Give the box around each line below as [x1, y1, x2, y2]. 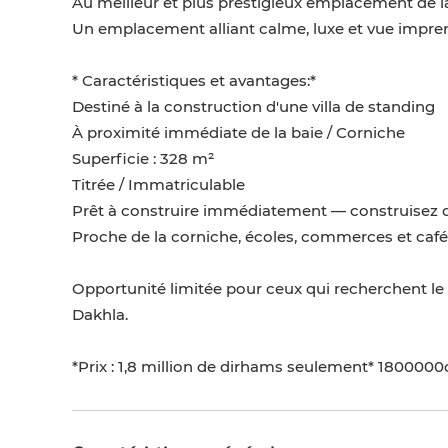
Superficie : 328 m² [72, 149, 214, 169]
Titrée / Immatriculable [72, 175, 245, 195]
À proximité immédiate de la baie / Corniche [72, 123, 405, 143]
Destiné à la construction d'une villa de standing [72, 97, 435, 117]
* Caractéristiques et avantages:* [72, 71, 316, 91]
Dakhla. [72, 305, 128, 325]
